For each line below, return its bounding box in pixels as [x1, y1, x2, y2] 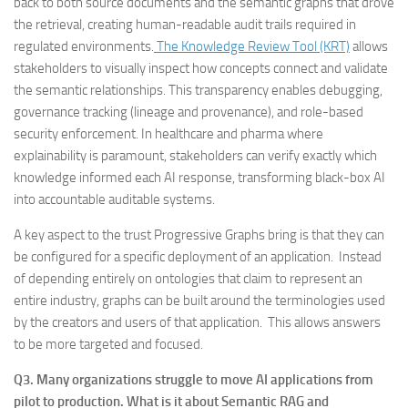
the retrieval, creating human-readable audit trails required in [14, 16, 356, 33]
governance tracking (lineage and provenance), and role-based [14, 104, 363, 120]
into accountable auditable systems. [14, 191, 215, 208]
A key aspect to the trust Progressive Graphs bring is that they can [14, 227, 384, 243]
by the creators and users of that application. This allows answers [14, 314, 381, 331]
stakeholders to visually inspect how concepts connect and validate [14, 60, 388, 76]
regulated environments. [14, 38, 154, 55]
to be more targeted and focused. [14, 336, 203, 352]
